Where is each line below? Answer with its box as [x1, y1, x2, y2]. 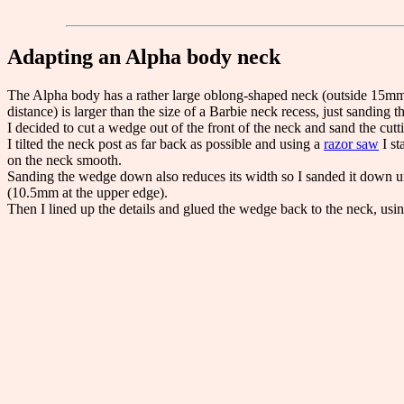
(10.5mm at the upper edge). [7, 184, 168, 200]
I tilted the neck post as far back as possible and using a [7, 135, 324, 151]
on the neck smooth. [7, 151, 122, 168]
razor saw [324, 135, 379, 151]
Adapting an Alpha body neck [7, 44, 280, 69]
